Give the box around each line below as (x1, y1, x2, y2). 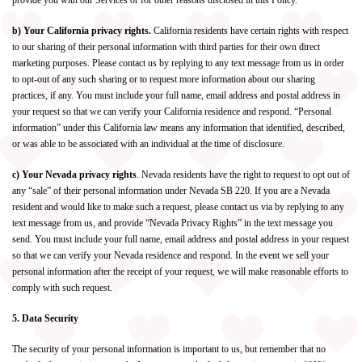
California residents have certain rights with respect (154, 25, 348, 36)
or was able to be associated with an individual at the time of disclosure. (12, 138, 284, 149)
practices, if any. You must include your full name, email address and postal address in (12, 90, 340, 101)
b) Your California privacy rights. (12, 25, 154, 36)
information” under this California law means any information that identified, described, (12, 122, 345, 133)
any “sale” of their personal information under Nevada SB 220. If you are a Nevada (12, 185, 330, 196)
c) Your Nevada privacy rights (12, 169, 137, 180)
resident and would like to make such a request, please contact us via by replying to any (12, 201, 344, 213)
